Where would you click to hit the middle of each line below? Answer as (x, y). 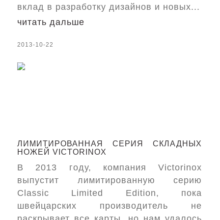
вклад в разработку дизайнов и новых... (109, 7)
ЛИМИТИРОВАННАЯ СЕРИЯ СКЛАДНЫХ (110, 144)
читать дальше (51, 22)
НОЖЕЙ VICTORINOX (62, 152)
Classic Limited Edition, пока (110, 193)
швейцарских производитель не (110, 206)
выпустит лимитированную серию (110, 180)
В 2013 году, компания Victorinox (110, 167)
